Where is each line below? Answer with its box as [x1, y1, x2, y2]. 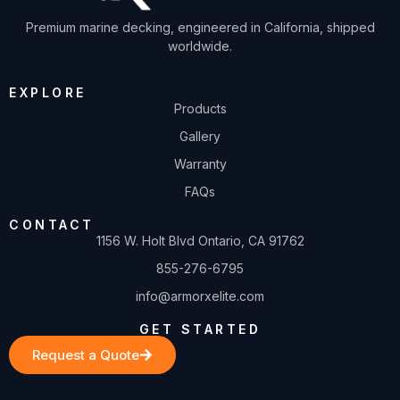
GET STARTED [138, 321, 262, 337]
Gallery [179, 128, 221, 144]
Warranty [173, 155, 227, 171]
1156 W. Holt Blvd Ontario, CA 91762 [96, 232, 304, 248]
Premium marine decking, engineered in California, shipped [25, 20, 375, 36]
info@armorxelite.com [136, 287, 264, 304]
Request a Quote [32, 346, 139, 363]
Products [173, 100, 227, 116]
